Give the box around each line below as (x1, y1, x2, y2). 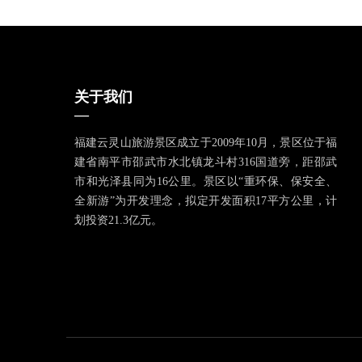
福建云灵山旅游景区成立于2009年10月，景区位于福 (74, 137, 337, 149)
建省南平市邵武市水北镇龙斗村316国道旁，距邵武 (74, 156, 337, 168)
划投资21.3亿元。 (74, 214, 162, 226)
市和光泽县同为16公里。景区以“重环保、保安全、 (74, 175, 337, 187)
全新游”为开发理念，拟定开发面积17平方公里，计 (74, 195, 337, 207)
